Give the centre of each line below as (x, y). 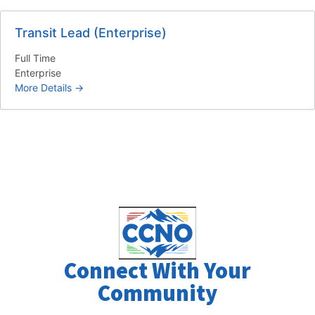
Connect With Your (157, 270)
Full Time (35, 58)
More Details (45, 87)
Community (157, 293)
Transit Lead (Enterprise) (91, 32)
